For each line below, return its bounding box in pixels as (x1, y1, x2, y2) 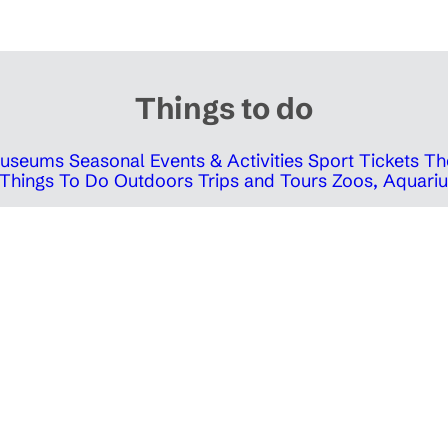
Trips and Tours (197, 169, 327, 192)
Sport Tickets (308, 149, 419, 172)
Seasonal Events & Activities (69, 149, 303, 172)
